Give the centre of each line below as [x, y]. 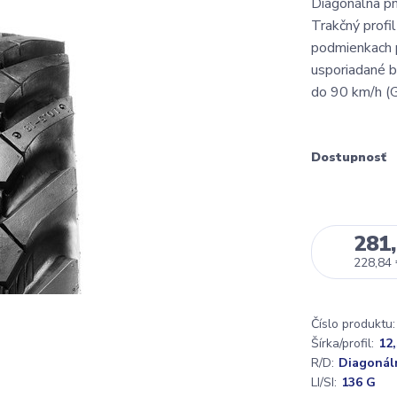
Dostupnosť [349, 157]
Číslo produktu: [353, 324]
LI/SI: [324, 382]
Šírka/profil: [343, 343]
